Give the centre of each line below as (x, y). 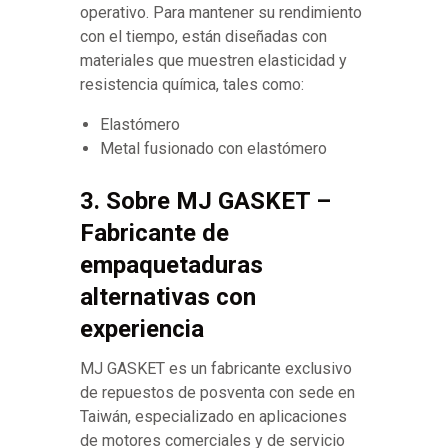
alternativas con (168, 297)
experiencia (142, 329)
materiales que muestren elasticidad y (213, 61)
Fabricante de (154, 233)
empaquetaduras (171, 265)
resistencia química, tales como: (192, 85)
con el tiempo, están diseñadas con (203, 37)
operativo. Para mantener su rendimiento (221, 13)
